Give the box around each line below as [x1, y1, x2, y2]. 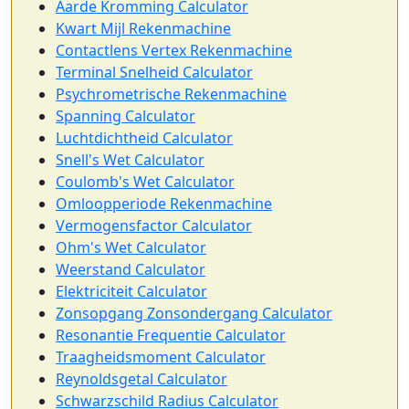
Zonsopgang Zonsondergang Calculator [56, 303, 332, 323]
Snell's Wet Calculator [56, 150, 204, 170]
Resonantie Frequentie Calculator [56, 325, 286, 345]
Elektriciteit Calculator [56, 281, 207, 301]
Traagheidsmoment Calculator [56, 347, 266, 367]
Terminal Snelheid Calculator [56, 62, 253, 82]
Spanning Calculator [56, 106, 195, 126]
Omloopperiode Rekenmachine [56, 194, 272, 214]
